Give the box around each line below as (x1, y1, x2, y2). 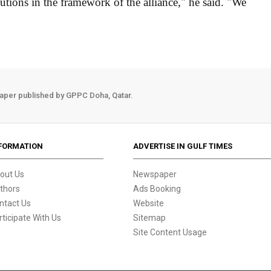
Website (133, 198, 165, 208)
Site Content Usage (133, 227, 207, 237)
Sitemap (133, 212, 166, 223)
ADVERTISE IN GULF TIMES (133, 141, 233, 151)
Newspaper (133, 169, 177, 179)
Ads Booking (133, 183, 181, 194)
